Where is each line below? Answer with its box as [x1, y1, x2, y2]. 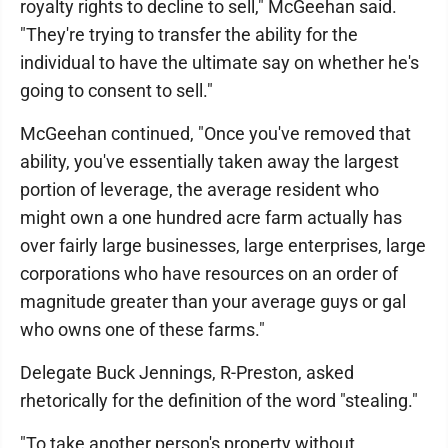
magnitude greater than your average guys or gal [20, 291, 406, 312]
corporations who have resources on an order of [20, 263, 398, 284]
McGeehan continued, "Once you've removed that [20, 123, 411, 144]
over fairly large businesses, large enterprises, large [20, 235, 426, 256]
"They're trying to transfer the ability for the [20, 24, 358, 45]
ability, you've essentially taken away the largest [20, 151, 399, 172]
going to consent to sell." [20, 80, 213, 101]
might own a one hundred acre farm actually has [20, 207, 402, 228]
